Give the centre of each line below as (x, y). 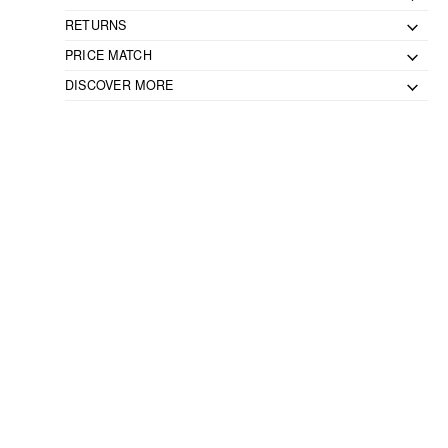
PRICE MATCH (108, 55)
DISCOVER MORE (119, 85)
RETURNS (95, 25)
